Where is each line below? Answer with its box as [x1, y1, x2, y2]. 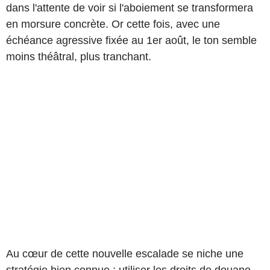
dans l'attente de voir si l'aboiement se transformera [6, 1, 253, 14]
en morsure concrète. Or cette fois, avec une [6, 17, 220, 30]
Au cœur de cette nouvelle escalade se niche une [6, 247, 243, 260]
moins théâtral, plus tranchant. [6, 50, 151, 63]
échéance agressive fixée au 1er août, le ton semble [6, 34, 257, 46]
